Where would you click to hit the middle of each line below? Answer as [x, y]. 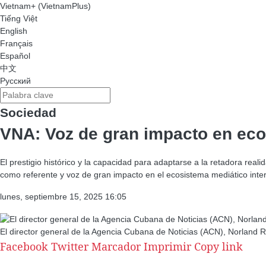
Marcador [116, 246]
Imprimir [167, 246]
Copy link [218, 246]
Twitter [70, 246]
